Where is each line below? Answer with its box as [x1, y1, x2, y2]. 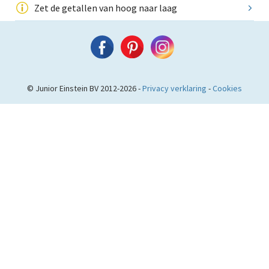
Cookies [213, 83, 242, 94]
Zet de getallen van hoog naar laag [34, 2, 177, 14]
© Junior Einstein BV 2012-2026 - [27, 83, 142, 94]
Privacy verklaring [142, 83, 207, 94]
